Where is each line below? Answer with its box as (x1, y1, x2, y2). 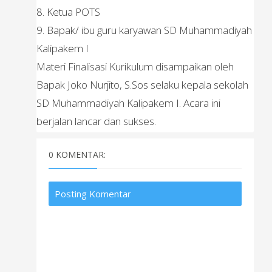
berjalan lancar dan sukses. (36, 114, 156, 128)
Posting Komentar (55, 188, 131, 200)
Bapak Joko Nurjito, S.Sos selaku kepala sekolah (36, 77, 248, 92)
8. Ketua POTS (36, 4, 100, 19)
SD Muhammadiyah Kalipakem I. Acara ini (36, 95, 220, 110)
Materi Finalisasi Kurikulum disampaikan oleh (36, 59, 234, 73)
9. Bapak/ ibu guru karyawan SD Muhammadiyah (36, 22, 252, 37)
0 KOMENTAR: (49, 149, 106, 161)
